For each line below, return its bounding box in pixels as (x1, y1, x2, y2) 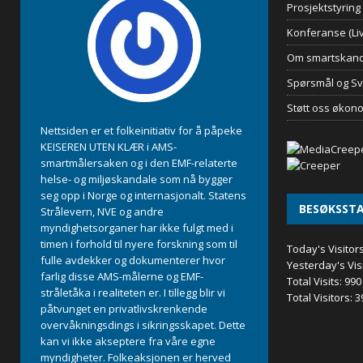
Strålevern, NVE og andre (41, 204, 164, 219)
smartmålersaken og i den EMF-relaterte (41, 156, 237, 170)
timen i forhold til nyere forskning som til (41, 237, 237, 251)
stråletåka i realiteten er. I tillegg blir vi (41, 285, 225, 300)
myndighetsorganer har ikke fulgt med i (41, 220, 233, 235)
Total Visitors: (287, 290, 356, 305)
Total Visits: (287, 274, 345, 288)
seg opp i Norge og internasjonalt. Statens (41, 188, 246, 203)
